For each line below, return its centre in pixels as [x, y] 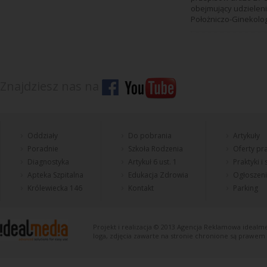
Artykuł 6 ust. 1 [153, 162]
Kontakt [141, 188]
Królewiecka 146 [55, 188]
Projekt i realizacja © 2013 [135, 227]
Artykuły [246, 136]
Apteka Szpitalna [55, 175]
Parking [246, 188]
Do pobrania [150, 136]
